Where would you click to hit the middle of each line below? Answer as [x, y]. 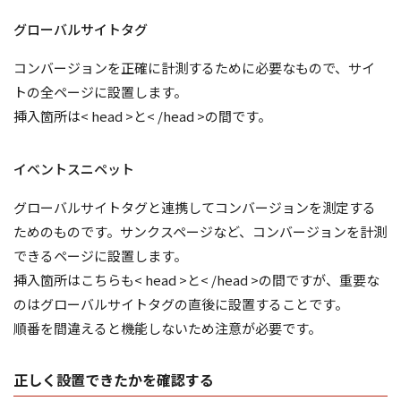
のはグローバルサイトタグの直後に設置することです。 [181, 303]
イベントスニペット [74, 168]
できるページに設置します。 [100, 255]
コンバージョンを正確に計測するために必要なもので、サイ [194, 67]
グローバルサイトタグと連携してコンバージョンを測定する [195, 207]
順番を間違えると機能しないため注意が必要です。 [167, 328]
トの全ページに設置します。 [100, 91]
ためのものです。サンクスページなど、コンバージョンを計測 [200, 231]
